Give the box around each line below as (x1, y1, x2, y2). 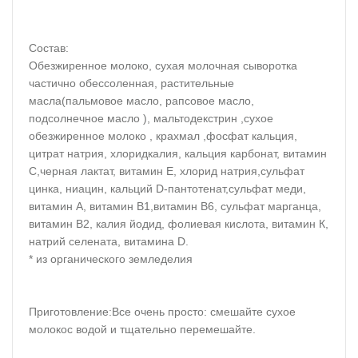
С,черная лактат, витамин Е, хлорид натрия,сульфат (29, 165, 304, 178)
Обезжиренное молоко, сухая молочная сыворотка (29, 59, 297, 73)
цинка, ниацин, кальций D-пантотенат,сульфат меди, (29, 182, 306, 196)
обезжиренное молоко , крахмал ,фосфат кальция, (29, 129, 297, 143)
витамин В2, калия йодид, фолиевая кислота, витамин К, (29, 217, 328, 231)
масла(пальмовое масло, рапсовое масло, (29, 94, 254, 108)
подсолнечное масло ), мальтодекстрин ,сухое (29, 112, 273, 125)
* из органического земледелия (29, 253, 193, 266)
